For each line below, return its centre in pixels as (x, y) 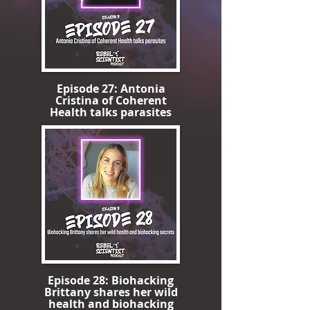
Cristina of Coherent (111, 100)
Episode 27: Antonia (111, 89)
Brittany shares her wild (111, 292)
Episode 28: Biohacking (111, 280)
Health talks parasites (111, 112)
